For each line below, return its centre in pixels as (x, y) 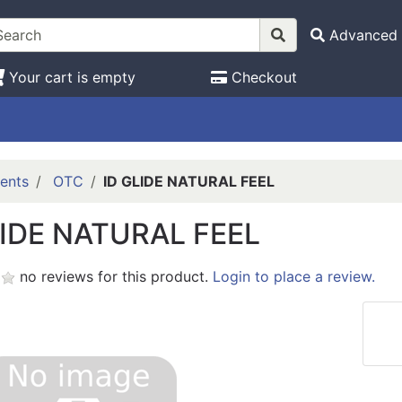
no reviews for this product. (114, 276)
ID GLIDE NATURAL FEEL (188, 181)
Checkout (264, 77)
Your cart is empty (72, 77)
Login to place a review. (293, 276)
